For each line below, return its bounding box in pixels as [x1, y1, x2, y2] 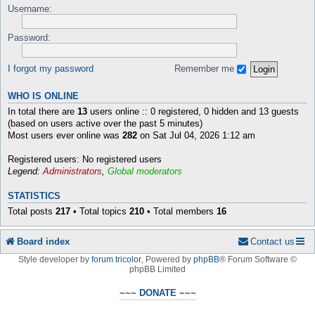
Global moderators [108, 166, 182, 176]
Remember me [174, 63, 237, 74]
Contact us [250, 236, 295, 247]
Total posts [8, 206, 56, 217]
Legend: [8, 166, 43, 176]
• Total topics [70, 206, 129, 217]
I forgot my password [8, 63, 94, 74]
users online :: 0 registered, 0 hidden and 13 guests [87, 106, 299, 117]
